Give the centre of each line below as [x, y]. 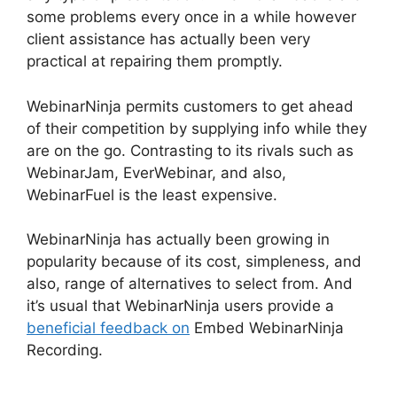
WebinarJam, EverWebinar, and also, [156, 172]
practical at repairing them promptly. [155, 62]
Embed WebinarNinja [267, 328]
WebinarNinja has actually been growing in [178, 240]
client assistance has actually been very [168, 39]
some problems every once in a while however [191, 17]
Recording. [65, 350]
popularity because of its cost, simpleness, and [194, 262]
